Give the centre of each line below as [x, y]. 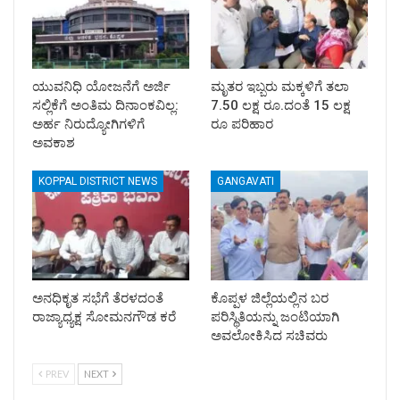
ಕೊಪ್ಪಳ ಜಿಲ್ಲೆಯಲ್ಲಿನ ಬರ [270, 299]
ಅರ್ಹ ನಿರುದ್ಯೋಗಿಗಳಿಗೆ [88, 124]
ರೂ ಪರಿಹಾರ [242, 124]
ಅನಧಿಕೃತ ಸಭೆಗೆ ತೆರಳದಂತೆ [98, 299]
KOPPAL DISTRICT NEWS [98, 181]
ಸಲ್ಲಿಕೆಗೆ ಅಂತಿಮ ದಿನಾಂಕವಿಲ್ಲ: [105, 105]
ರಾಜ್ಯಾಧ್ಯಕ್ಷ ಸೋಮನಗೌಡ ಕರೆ [104, 317]
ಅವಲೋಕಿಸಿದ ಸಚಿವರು [269, 336]
